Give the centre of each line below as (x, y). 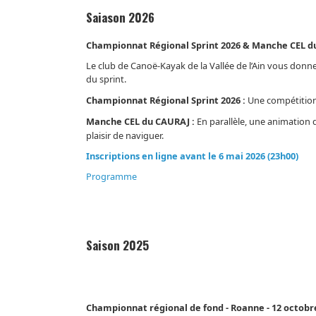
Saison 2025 (118, 245)
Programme (112, 177)
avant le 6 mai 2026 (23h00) (238, 156)
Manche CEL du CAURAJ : (141, 122)
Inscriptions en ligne (132, 156)
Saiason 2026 (121, 18)
